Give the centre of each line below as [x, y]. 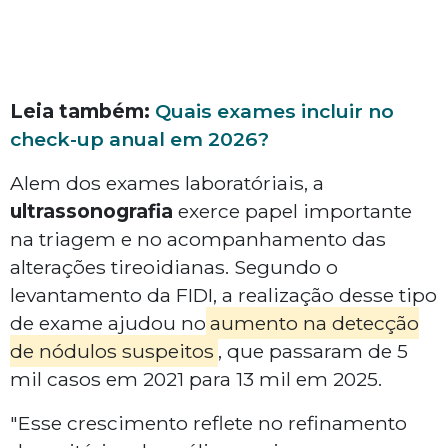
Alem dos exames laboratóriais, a [167, 183]
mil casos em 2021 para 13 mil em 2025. [196, 379]
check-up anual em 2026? [139, 139]
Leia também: [80, 111]
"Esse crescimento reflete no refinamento [208, 423]
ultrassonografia [91, 211]
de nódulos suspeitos [112, 351]
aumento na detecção [314, 323]
